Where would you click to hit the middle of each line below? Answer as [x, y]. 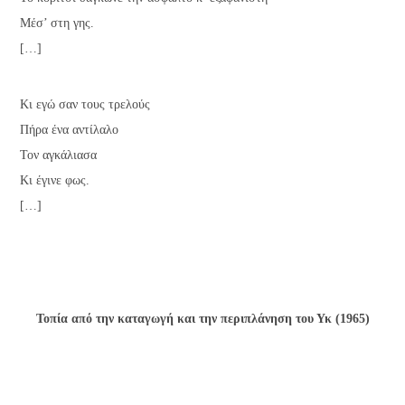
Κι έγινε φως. [55, 181]
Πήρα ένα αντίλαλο [70, 130]
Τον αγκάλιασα [59, 155]
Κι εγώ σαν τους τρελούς [85, 105]
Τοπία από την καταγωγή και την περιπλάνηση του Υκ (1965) [202, 319]
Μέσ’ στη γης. [57, 23]
